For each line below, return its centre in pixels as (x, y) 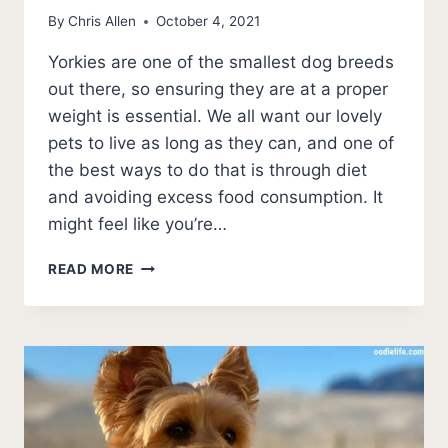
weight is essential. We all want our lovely (215, 116)
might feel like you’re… (137, 224)
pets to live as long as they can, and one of (221, 143)
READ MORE (91, 269)
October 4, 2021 (208, 21)
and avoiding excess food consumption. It (215, 197)
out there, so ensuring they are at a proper (218, 89)
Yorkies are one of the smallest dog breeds (221, 62)
